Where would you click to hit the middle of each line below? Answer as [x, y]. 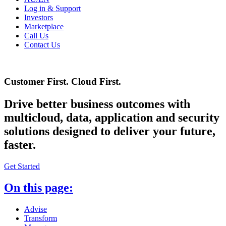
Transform [41, 218]
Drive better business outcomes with [97, 104]
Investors [39, 18]
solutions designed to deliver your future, [110, 131]
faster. [20, 145]
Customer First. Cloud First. [63, 81]
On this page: [39, 187]
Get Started [22, 166]
